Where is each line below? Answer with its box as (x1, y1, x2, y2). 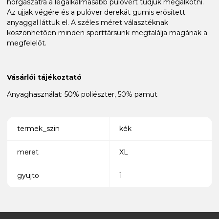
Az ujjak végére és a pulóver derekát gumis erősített (7, 7, 185, 17)
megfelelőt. (7, 38, 46, 47)
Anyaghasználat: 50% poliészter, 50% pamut (7, 89, 157, 99)
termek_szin (17, 124, 60, 133)
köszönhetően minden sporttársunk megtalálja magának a (7, 28, 207, 37)
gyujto (17, 171, 39, 180)
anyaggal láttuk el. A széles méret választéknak (7, 18, 168, 27)
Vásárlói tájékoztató (7, 72, 82, 82)
